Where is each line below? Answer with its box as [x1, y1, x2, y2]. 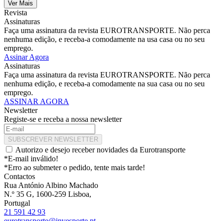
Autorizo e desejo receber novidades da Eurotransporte [15, 146, 185, 154]
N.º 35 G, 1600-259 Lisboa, [4, 190, 91, 199]
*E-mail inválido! [4, 154, 58, 163]
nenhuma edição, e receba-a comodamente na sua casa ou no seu [4, 79, 205, 88]
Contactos [4, 172, 35, 181]
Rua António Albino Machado [4, 181, 98, 190]
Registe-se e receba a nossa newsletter [4, 115, 122, 124]
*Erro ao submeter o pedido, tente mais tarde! [4, 163, 145, 172]
